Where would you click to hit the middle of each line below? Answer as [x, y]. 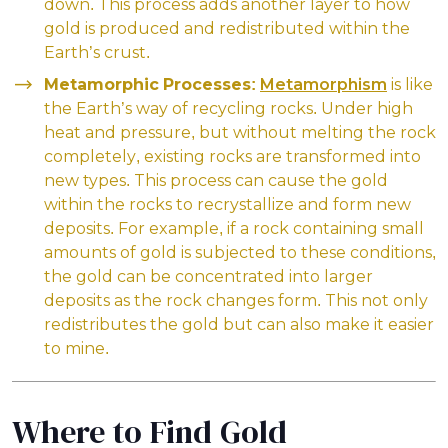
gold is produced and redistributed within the [227, 28]
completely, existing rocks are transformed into [232, 156]
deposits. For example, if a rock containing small [234, 228]
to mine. [76, 348]
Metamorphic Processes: [150, 84]
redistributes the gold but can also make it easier [239, 324]
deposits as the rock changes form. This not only [236, 300]
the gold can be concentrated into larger [208, 276]
